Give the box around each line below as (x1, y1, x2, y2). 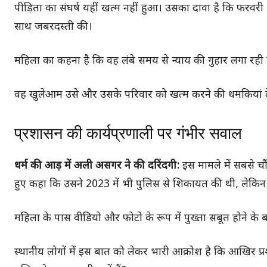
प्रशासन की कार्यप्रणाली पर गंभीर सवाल (14, 123, 242, 143)
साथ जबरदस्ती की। (14, 20, 92, 34)
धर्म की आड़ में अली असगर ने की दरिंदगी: (14, 159, 182, 173)
